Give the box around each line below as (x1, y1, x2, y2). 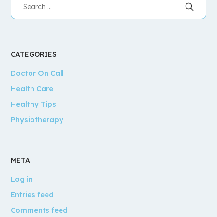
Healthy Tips (11, 99, 57, 108)
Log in (11, 174, 33, 184)
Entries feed (11, 189, 54, 199)
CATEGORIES (11, 49, 57, 59)
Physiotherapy (11, 114, 64, 124)
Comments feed (11, 205, 68, 215)
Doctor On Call (11, 68, 64, 77)
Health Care (11, 83, 54, 93)
